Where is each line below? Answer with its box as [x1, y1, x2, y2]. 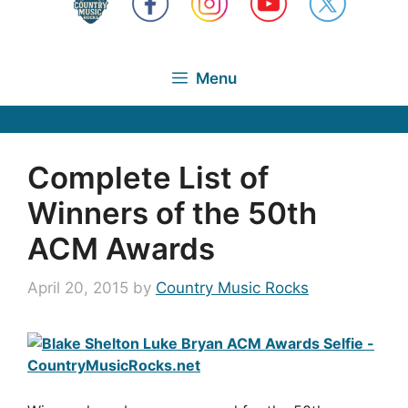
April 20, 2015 [27, 279, 128, 297]
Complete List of [27, 158, 269, 196]
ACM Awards [27, 229, 215, 267]
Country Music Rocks [156, 279, 309, 297]
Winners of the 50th [27, 194, 317, 231]
